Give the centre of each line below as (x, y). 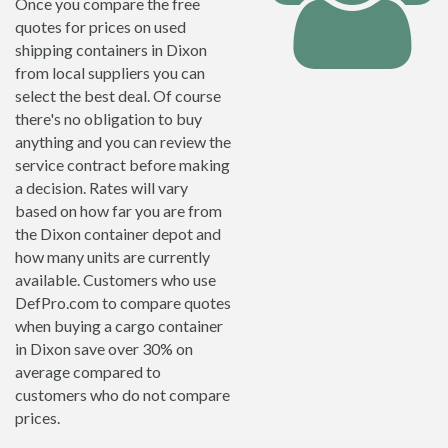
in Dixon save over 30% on (104, 348)
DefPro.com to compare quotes (123, 302)
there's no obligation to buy (108, 118)
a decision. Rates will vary (101, 187)
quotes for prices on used (100, 26)
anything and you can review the (123, 141)
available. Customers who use (115, 279)
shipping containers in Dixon (111, 49)
